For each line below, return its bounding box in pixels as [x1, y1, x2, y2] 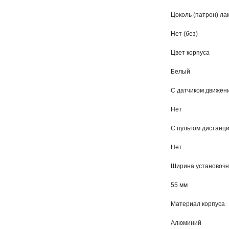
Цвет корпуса [171, 49, 210, 56]
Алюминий [171, 219, 201, 226]
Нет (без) [171, 30, 198, 37]
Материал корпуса [171, 200, 225, 208]
